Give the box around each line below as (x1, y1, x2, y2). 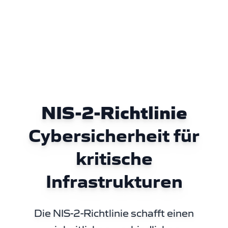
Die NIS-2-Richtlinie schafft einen (34, 207, 194, 219)
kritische (75, 147, 153, 170)
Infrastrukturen (45, 170, 183, 193)
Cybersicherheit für (28, 124, 199, 147)
